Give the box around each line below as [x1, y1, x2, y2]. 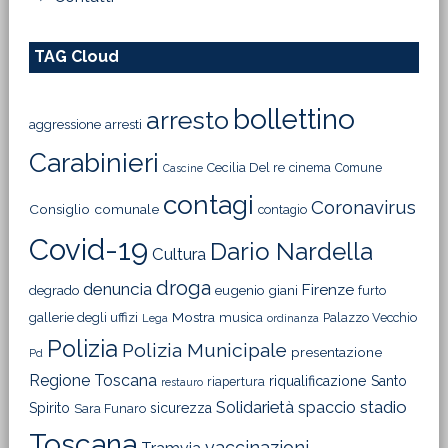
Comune [334, 161, 382, 175]
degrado [28, 282, 79, 298]
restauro [160, 376, 203, 389]
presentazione [290, 344, 382, 360]
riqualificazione [268, 373, 367, 389]
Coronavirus [310, 196, 416, 218]
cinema [288, 160, 331, 175]
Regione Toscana [28, 371, 157, 390]
